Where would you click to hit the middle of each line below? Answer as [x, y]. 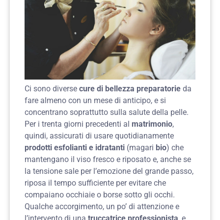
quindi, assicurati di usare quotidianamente [99, 136]
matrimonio [152, 124]
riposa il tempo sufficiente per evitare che [95, 183]
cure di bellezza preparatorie [130, 88]
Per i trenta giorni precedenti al [78, 124]
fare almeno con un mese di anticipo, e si [95, 100]
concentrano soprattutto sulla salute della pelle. [107, 112]
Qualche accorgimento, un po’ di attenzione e [102, 206]
